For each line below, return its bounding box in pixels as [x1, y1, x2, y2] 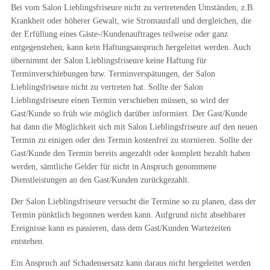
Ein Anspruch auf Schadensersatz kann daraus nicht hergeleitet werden [10, 259, 251, 268]
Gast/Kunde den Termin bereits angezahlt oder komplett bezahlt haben [10, 149, 250, 158]
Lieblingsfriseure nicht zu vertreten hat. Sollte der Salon [10, 83, 203, 92]
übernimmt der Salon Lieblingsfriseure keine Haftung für [10, 56, 207, 65]
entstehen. [10, 237, 45, 246]
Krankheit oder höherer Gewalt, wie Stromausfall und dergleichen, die [10, 16, 251, 25]
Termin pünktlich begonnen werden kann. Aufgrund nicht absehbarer [10, 210, 246, 219]
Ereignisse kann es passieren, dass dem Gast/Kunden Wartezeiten [10, 224, 231, 233]
